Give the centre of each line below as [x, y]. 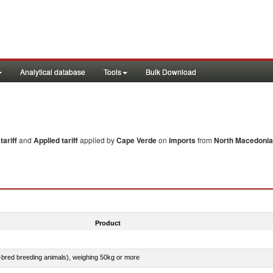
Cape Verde [136, 140]
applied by [98, 140]
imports [182, 140]
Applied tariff [57, 140]
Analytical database [53, 72]
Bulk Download [171, 72]
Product [108, 223]
